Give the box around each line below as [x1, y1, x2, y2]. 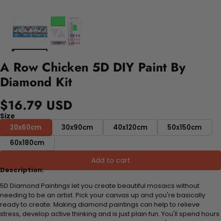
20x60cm [10, 122, 41, 132]
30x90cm [61, 122, 93, 132]
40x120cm [113, 122, 147, 132]
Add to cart [91, 155, 130, 165]
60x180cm [10, 138, 44, 147]
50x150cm [167, 122, 202, 132]
